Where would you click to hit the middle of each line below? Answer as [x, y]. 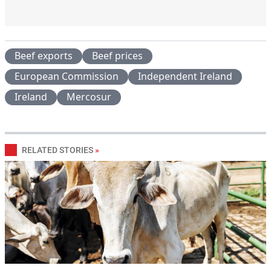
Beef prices [117, 55]
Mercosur [89, 96]
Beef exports [44, 55]
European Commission [67, 76]
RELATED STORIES [57, 150]
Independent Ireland [185, 76]
